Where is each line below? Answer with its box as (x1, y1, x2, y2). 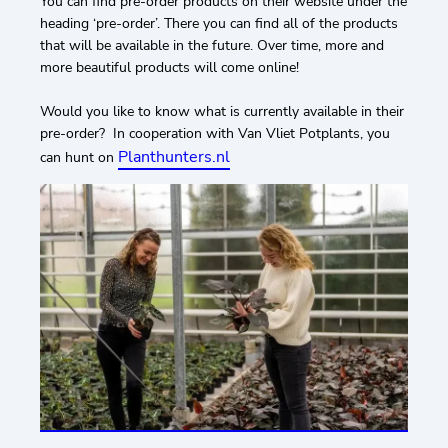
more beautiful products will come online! (40, 58, 303, 78)
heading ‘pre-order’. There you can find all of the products (40, 14, 398, 34)
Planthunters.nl (118, 146, 230, 169)
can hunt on (40, 148, 118, 168)
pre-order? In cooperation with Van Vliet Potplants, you (40, 124, 390, 144)
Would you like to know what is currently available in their (40, 102, 404, 122)
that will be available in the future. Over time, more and (40, 36, 384, 56)
